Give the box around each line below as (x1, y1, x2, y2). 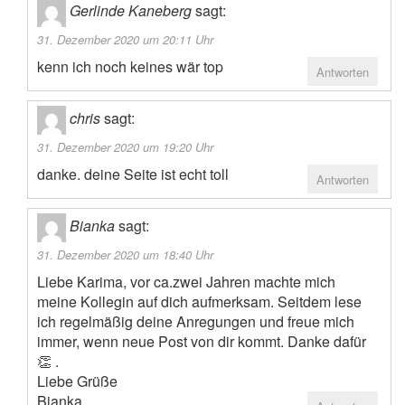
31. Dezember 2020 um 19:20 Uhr (37, 138, 213, 156)
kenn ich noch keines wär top (37, 56, 223, 78)
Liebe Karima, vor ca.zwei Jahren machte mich (37, 271, 335, 293)
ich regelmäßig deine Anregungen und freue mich (37, 311, 354, 333)
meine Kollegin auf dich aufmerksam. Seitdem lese (37, 291, 362, 313)
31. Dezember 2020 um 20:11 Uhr (37, 31, 213, 49)
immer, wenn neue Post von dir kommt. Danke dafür (37, 331, 366, 353)
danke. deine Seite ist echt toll (37, 164, 229, 185)
